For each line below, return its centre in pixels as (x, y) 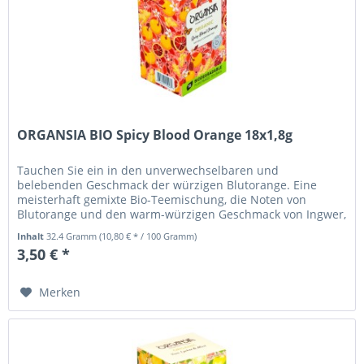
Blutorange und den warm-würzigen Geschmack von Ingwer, (182, 214)
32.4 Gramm (73, 236)
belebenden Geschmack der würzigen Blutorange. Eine (167, 185)
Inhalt (32, 236)
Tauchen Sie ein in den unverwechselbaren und (148, 171)
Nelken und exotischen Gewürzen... (114, 229)
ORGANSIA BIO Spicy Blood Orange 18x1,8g (155, 135)
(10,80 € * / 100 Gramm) (148, 236)
